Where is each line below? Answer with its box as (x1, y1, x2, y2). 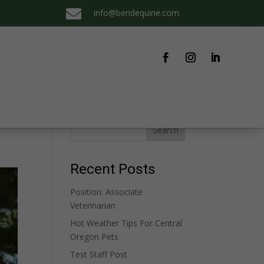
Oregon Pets (70, 231, 119, 242)
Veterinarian (70, 200, 116, 211)
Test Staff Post (70, 249, 128, 260)
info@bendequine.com (94, 7, 179, 18)
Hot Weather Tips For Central (70, 217, 183, 229)
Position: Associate (70, 186, 143, 197)
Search (152, 124, 179, 136)
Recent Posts (70, 159, 156, 180)
